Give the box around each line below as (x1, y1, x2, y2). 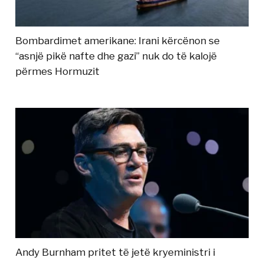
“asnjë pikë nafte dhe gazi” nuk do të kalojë (15, 50, 217, 62)
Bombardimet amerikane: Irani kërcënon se (15, 35, 220, 47)
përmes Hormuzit (15, 65, 100, 78)
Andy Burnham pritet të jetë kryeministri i (15, 246, 216, 258)
